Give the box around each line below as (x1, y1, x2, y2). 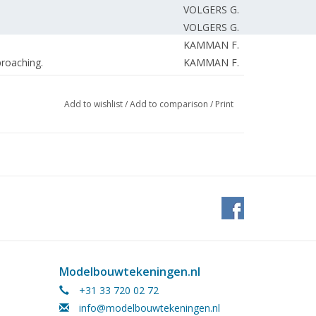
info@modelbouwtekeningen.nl (78, 301, 220, 315)
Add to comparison (129, 98, 210, 110)
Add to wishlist (63, 98, 123, 110)
